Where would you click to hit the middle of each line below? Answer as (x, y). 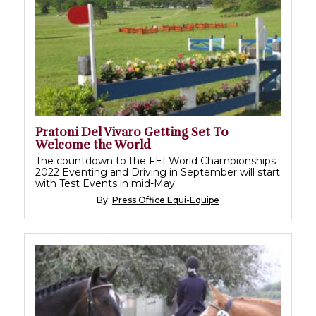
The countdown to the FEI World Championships (156, 161)
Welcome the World (93, 145)
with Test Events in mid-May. (106, 184)
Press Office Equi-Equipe (166, 200)
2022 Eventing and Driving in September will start (158, 172)
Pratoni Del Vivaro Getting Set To (132, 133)
